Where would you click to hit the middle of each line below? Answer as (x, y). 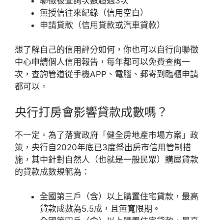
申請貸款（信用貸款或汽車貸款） (102, 25)
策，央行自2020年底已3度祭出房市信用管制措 (103, 147)
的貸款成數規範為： (52, 172)
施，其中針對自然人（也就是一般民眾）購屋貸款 (107, 159)
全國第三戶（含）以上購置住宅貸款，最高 (119, 196)
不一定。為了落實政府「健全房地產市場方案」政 (107, 135)
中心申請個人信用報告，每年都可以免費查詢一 (102, 62)
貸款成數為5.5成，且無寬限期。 (100, 209)
